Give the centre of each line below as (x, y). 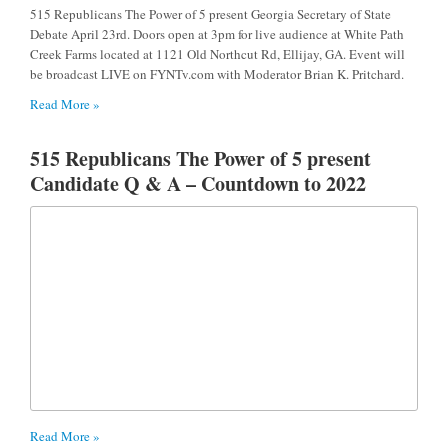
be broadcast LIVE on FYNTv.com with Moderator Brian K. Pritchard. (217, 73)
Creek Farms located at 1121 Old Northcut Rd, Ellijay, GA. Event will (217, 53)
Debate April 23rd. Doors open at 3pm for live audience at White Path (217, 33)
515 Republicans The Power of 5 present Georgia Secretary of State (210, 13)
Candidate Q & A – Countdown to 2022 (198, 183)
